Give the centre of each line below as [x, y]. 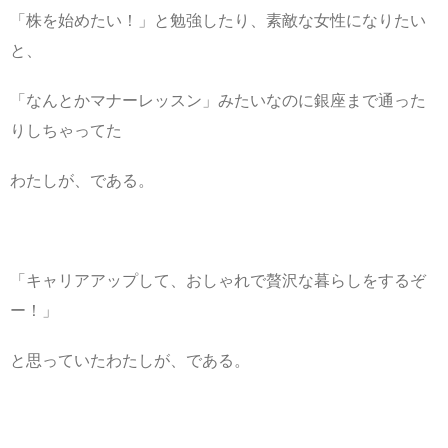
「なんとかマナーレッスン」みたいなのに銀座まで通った [218, 100]
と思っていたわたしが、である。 [130, 360]
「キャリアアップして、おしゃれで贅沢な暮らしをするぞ [218, 280]
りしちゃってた [66, 130]
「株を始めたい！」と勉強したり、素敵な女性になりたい [218, 20]
